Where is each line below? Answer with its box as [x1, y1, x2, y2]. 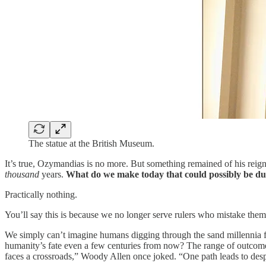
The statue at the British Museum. [28, 138, 154, 148]
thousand [5, 169, 39, 179]
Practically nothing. [5, 189, 77, 199]
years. [39, 169, 66, 179]
